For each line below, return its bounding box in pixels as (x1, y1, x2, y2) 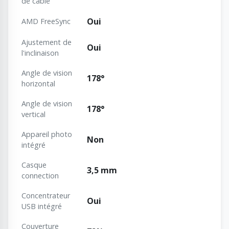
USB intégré (21, 201, 62, 212)
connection (21, 171, 59, 181)
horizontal (21, 79, 55, 89)
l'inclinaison (21, 48, 59, 58)
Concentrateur (21, 191, 70, 201)
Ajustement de (21, 37, 72, 48)
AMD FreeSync (21, 16, 71, 27)
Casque (21, 160, 47, 170)
